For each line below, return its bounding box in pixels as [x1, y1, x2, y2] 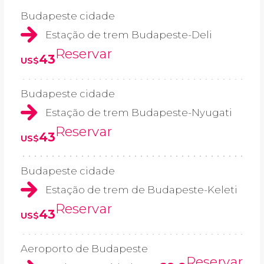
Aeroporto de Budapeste [21, 242, 148, 255]
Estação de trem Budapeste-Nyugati [45, 106, 232, 118]
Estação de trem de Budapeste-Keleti [45, 184, 237, 196]
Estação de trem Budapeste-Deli [45, 29, 212, 41]
